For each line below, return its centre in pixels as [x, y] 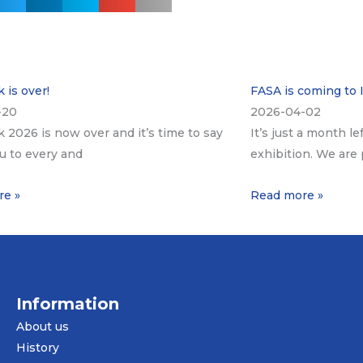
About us [43, 326]
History [38, 347]
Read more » [286, 195]
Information [68, 303]
